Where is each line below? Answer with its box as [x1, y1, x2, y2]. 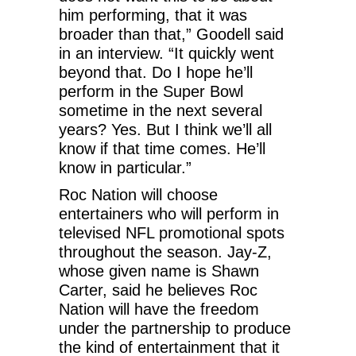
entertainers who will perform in [59, 204, 279, 222]
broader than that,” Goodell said [59, 25, 284, 43]
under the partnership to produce [59, 319, 291, 337]
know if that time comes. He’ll [59, 139, 265, 157]
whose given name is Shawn [59, 261, 259, 280]
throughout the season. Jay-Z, [59, 242, 272, 261]
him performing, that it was [59, 6, 247, 24]
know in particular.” [59, 158, 192, 176]
